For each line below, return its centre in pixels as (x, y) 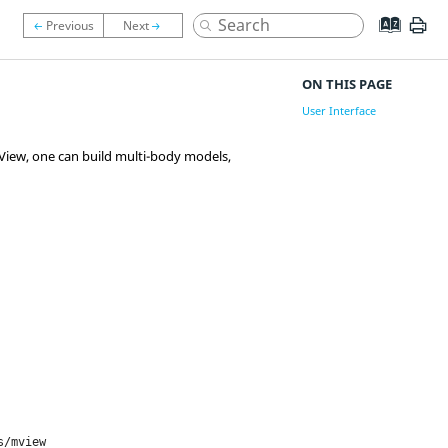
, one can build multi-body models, (129, 156)
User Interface (338, 110)
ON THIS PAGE (346, 84)
